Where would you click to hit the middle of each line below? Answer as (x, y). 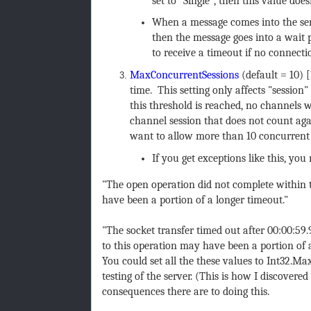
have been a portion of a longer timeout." (195, 200)
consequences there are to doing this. (185, 292)
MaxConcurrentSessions (184, 75)
